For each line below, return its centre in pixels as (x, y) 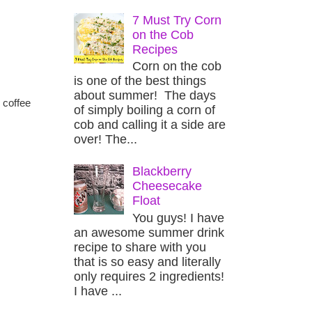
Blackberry (162, 172)
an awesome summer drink (149, 232)
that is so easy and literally (147, 262)
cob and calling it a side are (150, 125)
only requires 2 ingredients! (149, 276)
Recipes (155, 49)
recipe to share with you (140, 247)
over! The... (106, 140)
